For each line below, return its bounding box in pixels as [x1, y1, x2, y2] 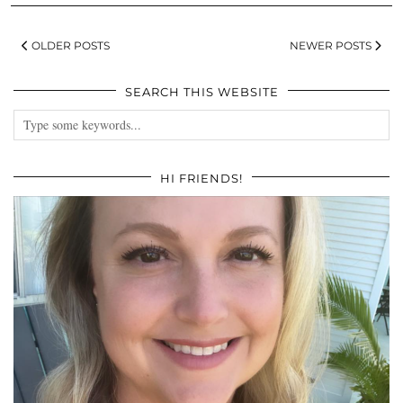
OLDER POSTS [29, 38, 110, 52]
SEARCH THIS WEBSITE [124, 84, 279, 99]
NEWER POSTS [290, 38, 374, 52]
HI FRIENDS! [160, 170, 243, 185]
